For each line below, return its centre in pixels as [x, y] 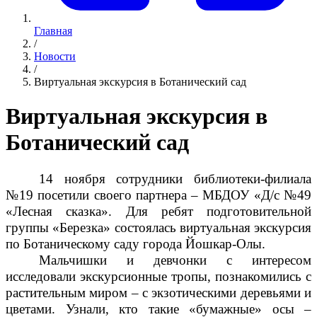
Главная [53, 31]
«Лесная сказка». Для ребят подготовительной [158, 211]
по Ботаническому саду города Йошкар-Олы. [137, 243]
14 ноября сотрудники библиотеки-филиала [175, 178]
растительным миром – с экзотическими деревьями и [158, 292]
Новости [55, 56]
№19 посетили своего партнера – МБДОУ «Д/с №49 [158, 195]
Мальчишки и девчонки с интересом [175, 260]
